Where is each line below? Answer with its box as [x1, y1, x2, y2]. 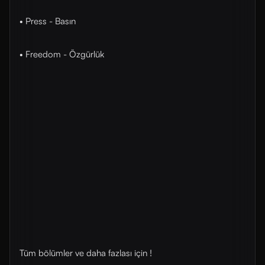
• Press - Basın [20, 15, 76, 27]
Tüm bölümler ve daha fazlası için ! [20, 247, 152, 258]
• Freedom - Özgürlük [20, 49, 104, 60]
